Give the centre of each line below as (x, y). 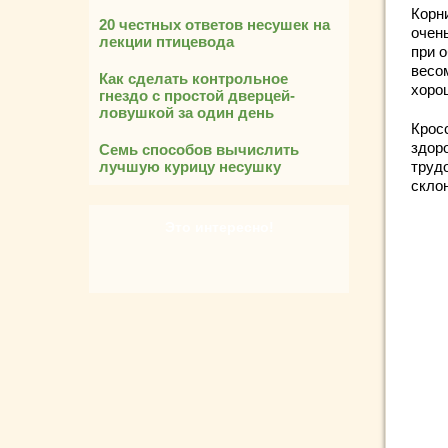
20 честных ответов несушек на (214, 24)
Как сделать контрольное (193, 78)
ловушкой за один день (186, 112)
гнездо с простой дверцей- (197, 95)
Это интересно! (219, 227)
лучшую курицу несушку (190, 166)
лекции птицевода (166, 41)
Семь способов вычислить (199, 149)
